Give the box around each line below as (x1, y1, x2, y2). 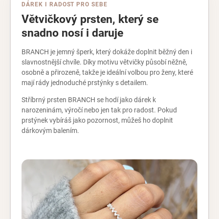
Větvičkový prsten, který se (22, 13, 158, 26)
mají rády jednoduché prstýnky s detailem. (22, 79, 148, 87)
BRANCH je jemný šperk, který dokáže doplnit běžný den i (22, 48, 192, 56)
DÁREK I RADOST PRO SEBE (22, 1, 108, 8)
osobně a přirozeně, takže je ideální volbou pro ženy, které (22, 68, 193, 77)
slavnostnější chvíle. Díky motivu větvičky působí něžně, (22, 58, 187, 66)
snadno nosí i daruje (22, 26, 123, 40)
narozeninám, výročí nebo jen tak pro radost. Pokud (22, 106, 177, 114)
